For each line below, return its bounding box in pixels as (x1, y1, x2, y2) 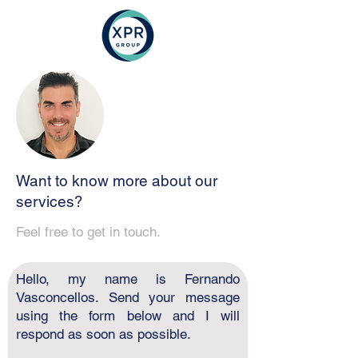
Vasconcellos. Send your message (16, 289, 240, 305)
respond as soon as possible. (16, 326, 191, 342)
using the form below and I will (16, 308, 240, 324)
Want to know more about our (16, 172, 217, 189)
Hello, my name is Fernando (16, 271, 240, 287)
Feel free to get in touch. (16, 224, 161, 240)
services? (16, 193, 83, 210)
